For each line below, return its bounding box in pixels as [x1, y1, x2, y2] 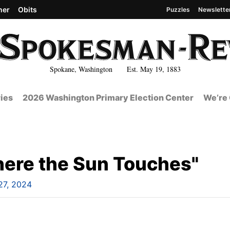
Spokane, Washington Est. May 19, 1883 [49, 64, 181, 74]
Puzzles [166, 5, 190, 13]
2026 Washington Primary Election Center [22, 92, 194, 103]
